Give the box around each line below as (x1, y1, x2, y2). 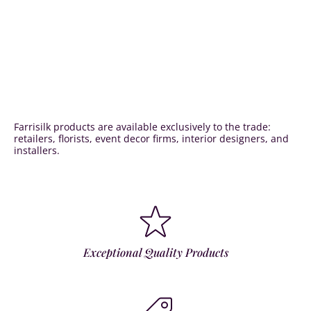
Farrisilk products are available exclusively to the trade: (14, 120, 271, 133)
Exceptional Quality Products (83, 244, 228, 260)
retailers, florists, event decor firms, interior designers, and (14, 132, 289, 145)
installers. (14, 144, 60, 157)
